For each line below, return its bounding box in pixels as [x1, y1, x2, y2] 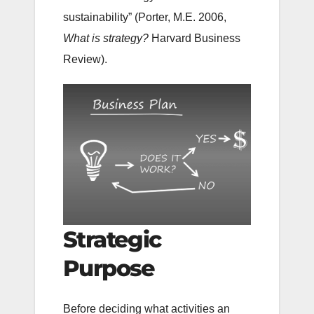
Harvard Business [149, 32, 240, 45]
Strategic [63, 226, 161, 254]
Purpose [63, 254, 155, 282]
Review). [63, 53, 107, 66]
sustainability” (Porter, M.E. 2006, [63, 11, 226, 24]
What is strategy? [63, 32, 149, 45]
